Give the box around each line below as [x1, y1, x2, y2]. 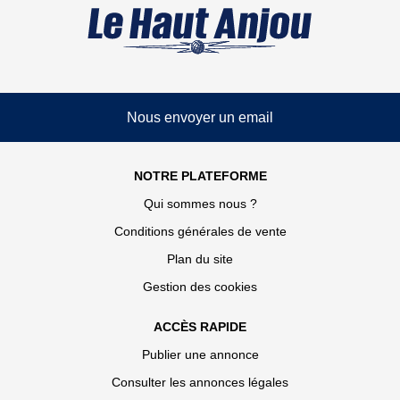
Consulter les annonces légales [112, 375, 288, 389]
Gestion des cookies [143, 279, 257, 294]
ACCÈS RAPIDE [154, 320, 246, 334]
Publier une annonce [141, 347, 259, 362]
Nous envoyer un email [127, 109, 273, 125]
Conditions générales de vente [113, 224, 287, 238]
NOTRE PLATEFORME [133, 169, 267, 183]
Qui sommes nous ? [143, 196, 257, 211]
